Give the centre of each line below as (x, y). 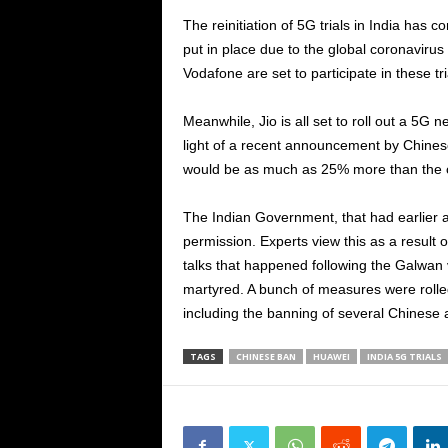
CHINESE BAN (265, 356)
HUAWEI (331, 356)
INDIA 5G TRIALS (404, 356)
